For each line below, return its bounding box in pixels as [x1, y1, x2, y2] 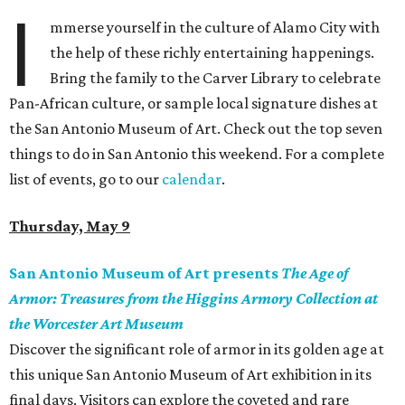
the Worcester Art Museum [9, 315, 184, 334]
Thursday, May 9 [9, 217, 130, 236]
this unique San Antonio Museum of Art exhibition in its [9, 365, 372, 384]
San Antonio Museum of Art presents [9, 264, 281, 283]
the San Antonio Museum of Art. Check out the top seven [9, 119, 382, 138]
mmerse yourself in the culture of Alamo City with [50, 18, 381, 37]
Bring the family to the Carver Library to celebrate [50, 69, 381, 88]
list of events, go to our [9, 170, 162, 189]
